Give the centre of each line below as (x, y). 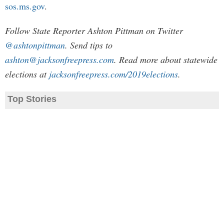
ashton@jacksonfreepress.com (59, 59)
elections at (27, 74)
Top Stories (32, 99)
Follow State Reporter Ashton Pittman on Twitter (94, 30)
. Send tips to (89, 45)
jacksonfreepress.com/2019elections (113, 74)
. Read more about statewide (166, 59)
